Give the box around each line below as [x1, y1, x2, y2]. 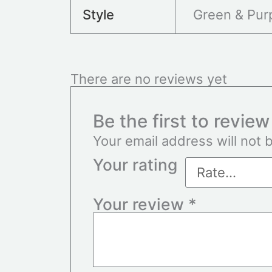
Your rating [93, 154, 178, 174]
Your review [93, 194, 189, 214]
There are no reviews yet [70, 70, 227, 87]
